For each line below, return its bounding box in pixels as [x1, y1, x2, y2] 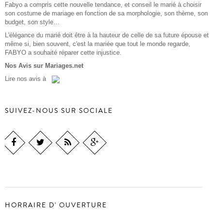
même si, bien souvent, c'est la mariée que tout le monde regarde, [5, 40, 190, 47]
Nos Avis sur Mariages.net [5, 62, 83, 69]
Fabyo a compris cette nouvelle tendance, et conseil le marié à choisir [5, 1, 201, 8]
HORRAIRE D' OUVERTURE [5, 201, 107, 210]
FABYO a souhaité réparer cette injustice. [5, 49, 122, 56]
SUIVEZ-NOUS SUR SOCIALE [5, 106, 113, 116]
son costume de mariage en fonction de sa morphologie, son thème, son [5, 10, 208, 17]
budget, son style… [5, 18, 60, 26]
